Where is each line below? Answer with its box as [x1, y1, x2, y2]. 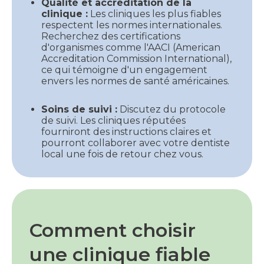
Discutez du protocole [117, 103, 226, 115]
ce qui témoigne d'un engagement [41, 64, 207, 75]
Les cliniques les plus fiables [88, 8, 221, 19]
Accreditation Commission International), [41, 52, 232, 64]
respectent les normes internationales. [41, 19, 222, 31]
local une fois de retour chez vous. [41, 148, 203, 160]
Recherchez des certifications [41, 30, 180, 42]
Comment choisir [29, 218, 196, 242]
